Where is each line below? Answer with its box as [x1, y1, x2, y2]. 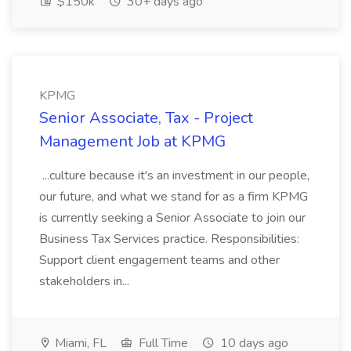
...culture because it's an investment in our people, [39, 167, 309, 184]
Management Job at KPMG [39, 131, 226, 152]
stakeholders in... [39, 273, 132, 290]
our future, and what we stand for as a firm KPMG [39, 188, 308, 205]
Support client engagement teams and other [39, 251, 280, 269]
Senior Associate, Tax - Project [39, 107, 253, 128]
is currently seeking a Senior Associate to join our [39, 209, 306, 226]
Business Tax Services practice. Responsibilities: [39, 230, 299, 248]
